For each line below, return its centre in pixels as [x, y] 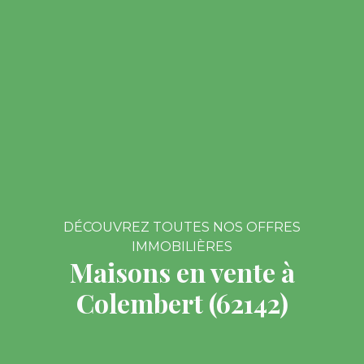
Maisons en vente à [182, 272]
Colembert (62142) [182, 303]
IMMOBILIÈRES [182, 247]
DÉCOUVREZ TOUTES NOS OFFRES [182, 227]
